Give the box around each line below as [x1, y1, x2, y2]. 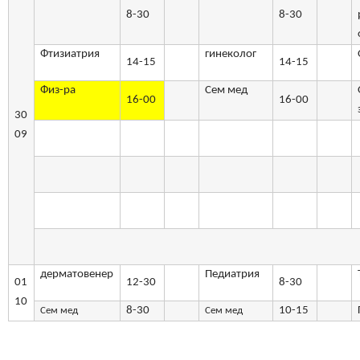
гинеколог [205, 48, 257, 61]
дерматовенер [40, 268, 114, 281]
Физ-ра [40, 84, 76, 97]
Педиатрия [205, 268, 260, 281]
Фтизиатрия [40, 48, 100, 61]
